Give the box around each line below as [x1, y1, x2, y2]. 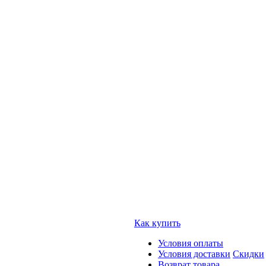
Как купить [134, 218, 180, 228]
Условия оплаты [158, 238, 223, 248]
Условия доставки [158, 249, 230, 259]
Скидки [233, 249, 264, 259]
